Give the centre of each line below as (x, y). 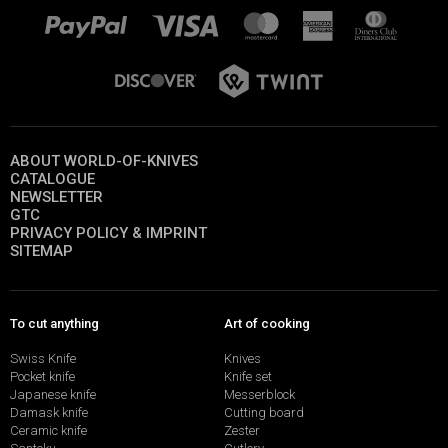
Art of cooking (267, 324)
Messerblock (259, 394)
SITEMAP (41, 251)
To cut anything (54, 324)
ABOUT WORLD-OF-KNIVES (104, 161)
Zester (242, 430)
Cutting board (264, 412)
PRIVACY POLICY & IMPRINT (108, 233)
